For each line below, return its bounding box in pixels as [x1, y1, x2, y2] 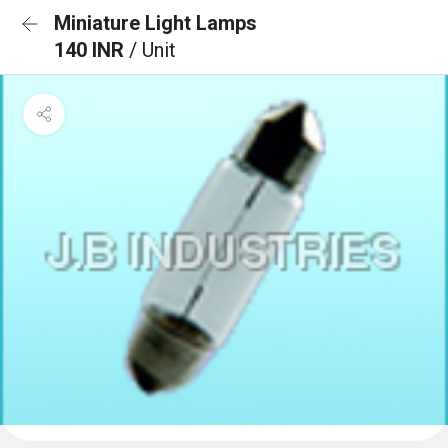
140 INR [54, 38, 129, 62]
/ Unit [129, 38, 176, 62]
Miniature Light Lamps [54, 11, 257, 35]
